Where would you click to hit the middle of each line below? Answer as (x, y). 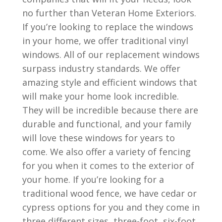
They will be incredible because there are (110, 110)
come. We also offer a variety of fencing (106, 152)
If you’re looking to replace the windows (108, 27)
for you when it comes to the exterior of (108, 166)
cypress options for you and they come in (111, 207)
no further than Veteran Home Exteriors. (109, 13)
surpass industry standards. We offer (101, 68)
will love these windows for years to (98, 138)
